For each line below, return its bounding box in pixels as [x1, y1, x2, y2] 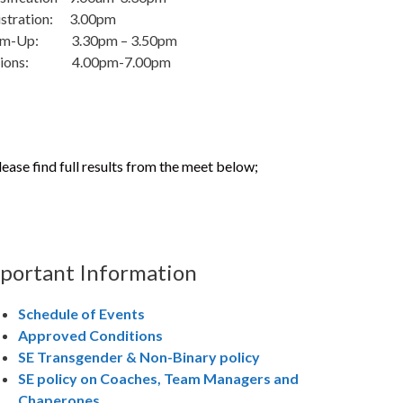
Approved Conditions [18, 327, 164, 344]
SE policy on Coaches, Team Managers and [18, 370, 300, 387]
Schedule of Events [18, 305, 146, 322]
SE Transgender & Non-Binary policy [18, 348, 261, 365]
